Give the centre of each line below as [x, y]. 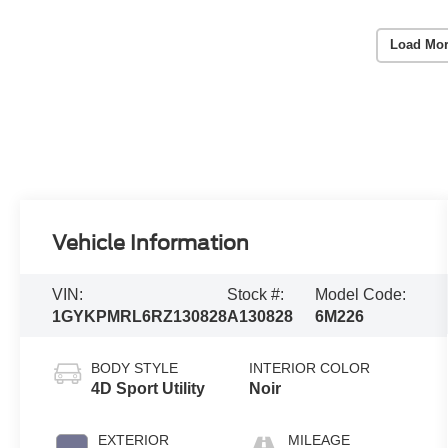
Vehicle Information [151, 242]
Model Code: [361, 294]
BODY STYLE [135, 367]
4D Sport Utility [148, 388]
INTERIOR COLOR [309, 367]
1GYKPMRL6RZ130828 [140, 316]
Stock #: [256, 294]
